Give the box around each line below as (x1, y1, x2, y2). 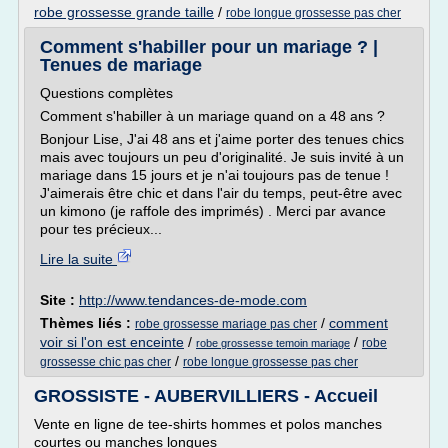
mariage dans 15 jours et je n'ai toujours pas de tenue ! (40, 167, 389, 183)
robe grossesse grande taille (34, 4, 214, 20)
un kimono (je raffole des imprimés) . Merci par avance (40, 203, 386, 219)
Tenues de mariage (40, 55, 202, 75)
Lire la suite (40, 251, 117, 267)
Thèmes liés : (40, 315, 135, 331)
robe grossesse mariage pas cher (135, 317, 317, 331)
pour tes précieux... (40, 221, 162, 237)
